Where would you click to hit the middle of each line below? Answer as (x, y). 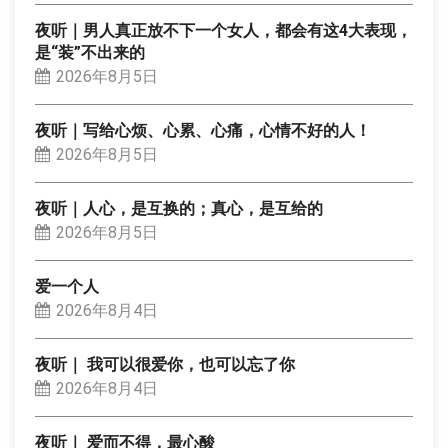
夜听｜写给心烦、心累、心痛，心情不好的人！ (203, 130)
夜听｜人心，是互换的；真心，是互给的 (179, 208)
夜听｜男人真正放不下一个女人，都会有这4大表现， (223, 30)
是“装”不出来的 (90, 52)
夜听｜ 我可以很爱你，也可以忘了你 (165, 364)
